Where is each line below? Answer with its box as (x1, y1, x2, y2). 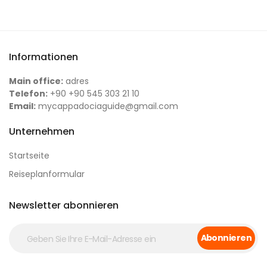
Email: (9, 100, 36, 112)
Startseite (9, 150, 49, 162)
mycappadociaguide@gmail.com (36, 100, 178, 112)
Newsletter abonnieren (9, 198, 119, 212)
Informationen (9, 50, 78, 64)
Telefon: (9, 88, 48, 100)
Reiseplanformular (9, 168, 85, 180)
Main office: (9, 75, 63, 87)
